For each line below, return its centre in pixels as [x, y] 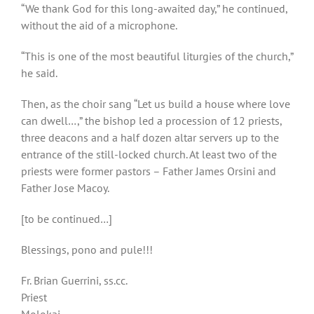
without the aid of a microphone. [99, 26]
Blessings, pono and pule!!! [87, 250]
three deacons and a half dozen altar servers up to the [150, 138]
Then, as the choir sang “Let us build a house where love [156, 104]
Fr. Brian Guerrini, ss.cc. [74, 281]
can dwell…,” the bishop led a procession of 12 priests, [151, 121]
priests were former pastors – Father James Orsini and [149, 171]
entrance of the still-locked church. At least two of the [149, 155]
